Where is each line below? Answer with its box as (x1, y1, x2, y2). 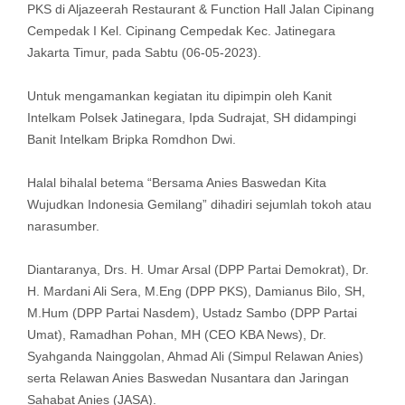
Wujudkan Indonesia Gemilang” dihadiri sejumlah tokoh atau (26, 197, 372, 212)
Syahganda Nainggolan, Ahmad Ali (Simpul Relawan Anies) (26, 349, 363, 364)
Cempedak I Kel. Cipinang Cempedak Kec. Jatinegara (26, 24, 335, 39)
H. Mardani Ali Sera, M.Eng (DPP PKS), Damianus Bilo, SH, (26, 284, 365, 299)
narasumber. (26, 219, 99, 234)
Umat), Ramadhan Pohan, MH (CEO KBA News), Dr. (26, 327, 326, 343)
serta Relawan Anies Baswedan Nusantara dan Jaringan (26, 371, 349, 386)
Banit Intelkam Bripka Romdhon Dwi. (26, 132, 236, 147)
